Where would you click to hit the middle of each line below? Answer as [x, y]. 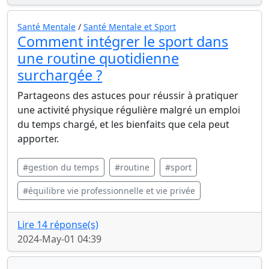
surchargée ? [60, 75]
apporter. [38, 139]
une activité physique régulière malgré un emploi [129, 110]
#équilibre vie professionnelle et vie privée [109, 191]
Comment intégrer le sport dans [123, 41]
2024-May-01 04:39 [59, 239]
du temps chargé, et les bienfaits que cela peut [123, 124]
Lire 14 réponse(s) [58, 225]
